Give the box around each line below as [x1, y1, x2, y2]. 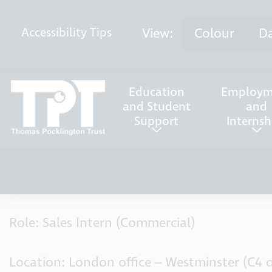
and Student [122, 98, 191, 115]
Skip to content [12, 10, 96, 26]
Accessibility [21, 25, 87, 41]
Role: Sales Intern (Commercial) [9, 214, 195, 232]
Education [128, 84, 185, 101]
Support [134, 113, 179, 130]
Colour [194, 24, 234, 42]
